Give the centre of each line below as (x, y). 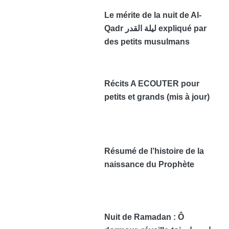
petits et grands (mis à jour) (157, 97)
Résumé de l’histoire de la (154, 151)
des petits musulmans (147, 42)
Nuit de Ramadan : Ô (144, 217)
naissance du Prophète (150, 165)
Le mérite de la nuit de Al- (153, 15)
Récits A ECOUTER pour (152, 84)
